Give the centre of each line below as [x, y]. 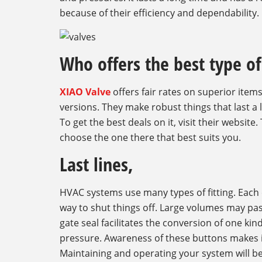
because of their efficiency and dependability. [159, 13]
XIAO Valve [85, 92]
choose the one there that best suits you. [150, 137]
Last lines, [96, 164]
